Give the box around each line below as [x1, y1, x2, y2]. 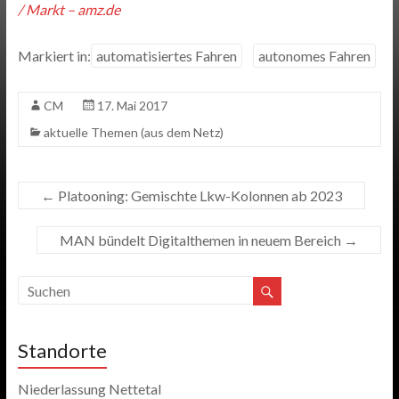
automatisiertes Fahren [95, 47, 237, 64]
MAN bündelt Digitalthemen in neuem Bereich [60, 232, 345, 248]
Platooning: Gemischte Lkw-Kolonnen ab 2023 [54, 187, 342, 204]
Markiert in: [17, 47, 91, 64]
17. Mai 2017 [96, 98, 167, 113]
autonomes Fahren [257, 47, 370, 64]
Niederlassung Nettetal [17, 379, 161, 397]
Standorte [17, 338, 107, 362]
